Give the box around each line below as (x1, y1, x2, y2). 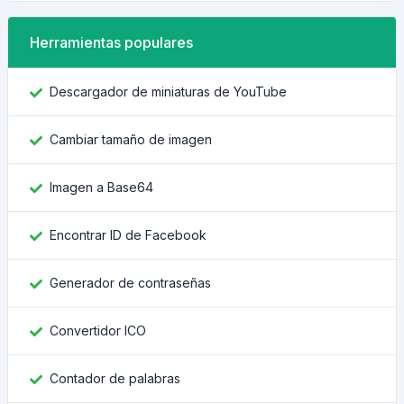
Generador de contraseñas (50, 275, 211, 290)
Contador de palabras (50, 371, 180, 386)
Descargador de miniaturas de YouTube (50, 84, 287, 99)
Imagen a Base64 (50, 179, 153, 195)
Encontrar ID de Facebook (50, 227, 207, 243)
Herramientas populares (30, 33, 193, 51)
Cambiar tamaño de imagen (50, 132, 212, 147)
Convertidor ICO (50, 323, 146, 338)
